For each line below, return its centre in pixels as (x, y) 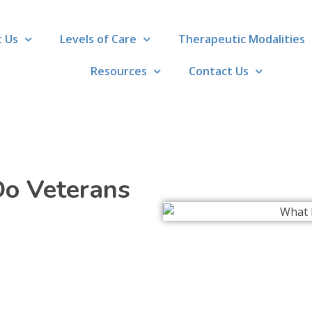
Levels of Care (99, 39)
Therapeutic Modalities (242, 39)
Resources (118, 71)
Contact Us (218, 71)
